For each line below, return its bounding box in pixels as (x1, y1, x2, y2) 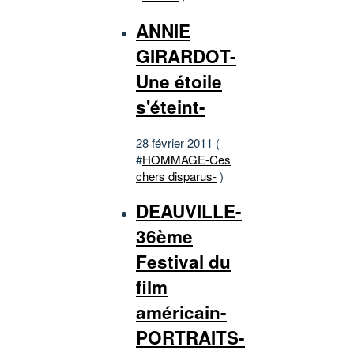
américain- (136, 299, 227, 326)
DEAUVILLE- (136, 198, 242, 224)
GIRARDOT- (136, 43, 236, 69)
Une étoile (136, 68, 222, 94)
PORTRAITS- (136, 325, 245, 351)
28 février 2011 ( (136, 134, 220, 151)
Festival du (136, 249, 231, 275)
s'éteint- (136, 93, 205, 119)
